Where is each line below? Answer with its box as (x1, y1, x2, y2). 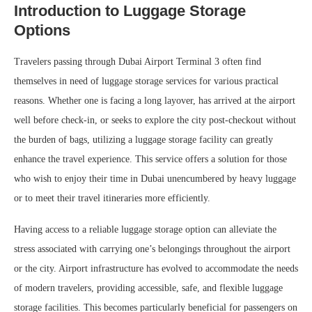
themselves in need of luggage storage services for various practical (14, 76, 279, 87)
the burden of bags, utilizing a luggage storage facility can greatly (14, 134, 273, 146)
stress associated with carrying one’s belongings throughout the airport (14, 244, 290, 255)
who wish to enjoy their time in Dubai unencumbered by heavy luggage (14, 173, 296, 185)
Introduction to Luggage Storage (14, 2, 246, 20)
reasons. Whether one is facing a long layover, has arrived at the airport (14, 95, 295, 107)
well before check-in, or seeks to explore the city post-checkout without (14, 115, 296, 126)
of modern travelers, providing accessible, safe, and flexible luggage (14, 283, 283, 294)
